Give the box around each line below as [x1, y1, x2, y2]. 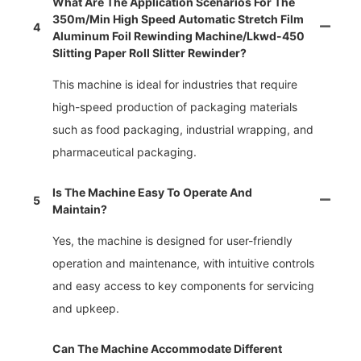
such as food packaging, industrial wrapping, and [52, 122, 313, 136]
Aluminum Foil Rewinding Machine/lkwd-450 [52, 28, 305, 43]
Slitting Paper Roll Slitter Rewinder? [52, 45, 247, 60]
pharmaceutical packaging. [52, 144, 197, 159]
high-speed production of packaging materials [52, 99, 297, 114]
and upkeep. [52, 301, 119, 315]
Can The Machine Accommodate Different [52, 341, 282, 355]
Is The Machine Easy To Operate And [52, 185, 252, 199]
